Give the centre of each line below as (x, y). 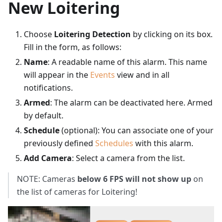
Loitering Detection (92, 34)
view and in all (142, 75)
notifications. (48, 88)
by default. (44, 116)
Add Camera (48, 158)
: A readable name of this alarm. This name (127, 62)
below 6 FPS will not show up (134, 179)
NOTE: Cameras (47, 179)
